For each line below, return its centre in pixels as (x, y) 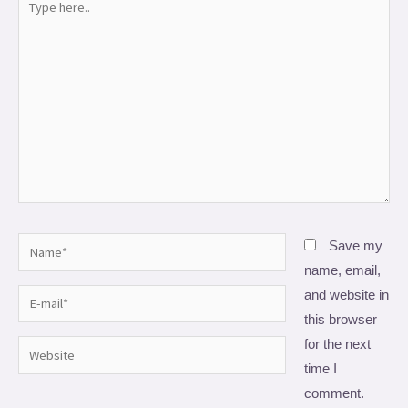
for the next (337, 343)
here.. (34, 21)
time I (320, 368)
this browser (340, 319)
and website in (346, 294)
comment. (334, 393)
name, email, (342, 270)
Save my (355, 245)
